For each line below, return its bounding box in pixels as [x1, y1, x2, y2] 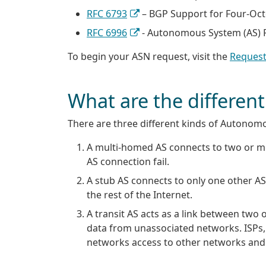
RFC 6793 [87, 7, 127, 21]
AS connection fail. [87, 154, 169, 168]
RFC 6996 [87, 26, 127, 40]
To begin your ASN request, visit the [68, 50, 230, 64]
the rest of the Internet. [87, 188, 192, 201]
